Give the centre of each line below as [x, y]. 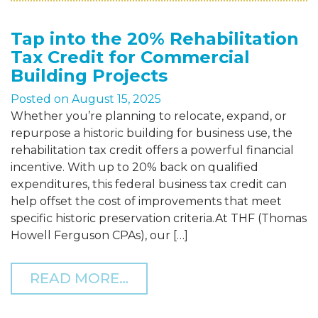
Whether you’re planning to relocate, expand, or [149, 116]
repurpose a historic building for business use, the [152, 133]
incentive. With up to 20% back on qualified [135, 168]
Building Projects [89, 76]
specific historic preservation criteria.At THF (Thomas [159, 219]
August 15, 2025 [116, 99]
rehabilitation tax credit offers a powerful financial [152, 150]
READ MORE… [79, 279]
